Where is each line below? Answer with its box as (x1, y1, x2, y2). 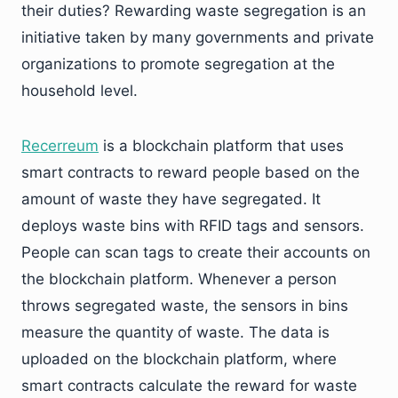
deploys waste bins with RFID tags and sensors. (21, 217, 364, 235)
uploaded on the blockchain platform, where (21, 350, 337, 368)
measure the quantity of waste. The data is (21, 323, 330, 341)
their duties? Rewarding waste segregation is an (21, 2, 366, 20)
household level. (21, 82, 138, 99)
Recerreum (21, 137, 99, 155)
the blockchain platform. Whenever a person (21, 270, 337, 288)
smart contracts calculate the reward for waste (21, 377, 357, 394)
